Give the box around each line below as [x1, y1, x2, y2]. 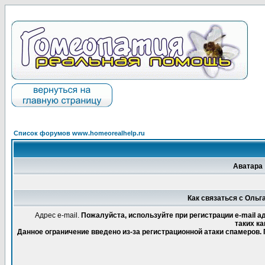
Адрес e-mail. [35, 211, 81, 219]
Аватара [232, 162, 263, 170]
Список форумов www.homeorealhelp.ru [14, 130, 145, 137]
